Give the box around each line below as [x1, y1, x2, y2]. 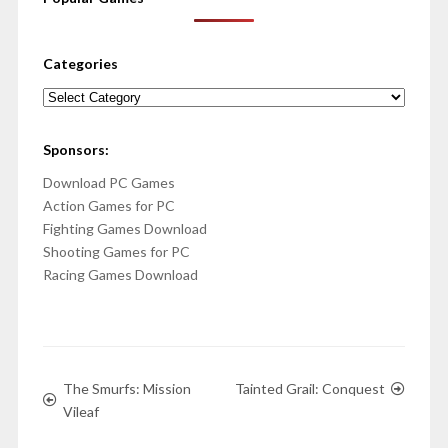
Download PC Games [42, 174, 175, 192]
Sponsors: [42, 141, 109, 159]
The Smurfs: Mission [62, 380, 191, 398]
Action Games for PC [42, 197, 175, 215]
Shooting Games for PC [42, 243, 190, 261]
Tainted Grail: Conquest [235, 380, 386, 398]
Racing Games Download [42, 266, 198, 284]
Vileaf [62, 403, 99, 421]
